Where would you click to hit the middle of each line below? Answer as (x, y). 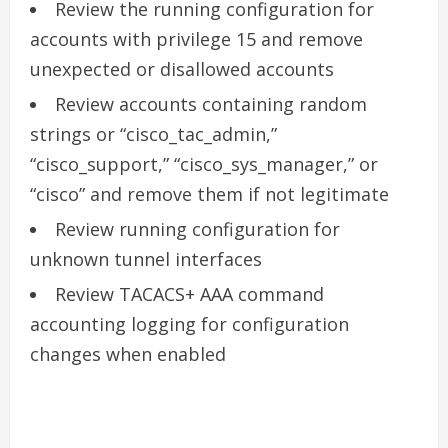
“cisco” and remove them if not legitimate (209, 193)
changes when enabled (128, 353)
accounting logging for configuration (189, 323)
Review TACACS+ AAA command (189, 293)
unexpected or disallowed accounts (182, 68)
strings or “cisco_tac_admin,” (153, 133)
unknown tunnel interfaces (146, 258)
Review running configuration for (197, 228)
